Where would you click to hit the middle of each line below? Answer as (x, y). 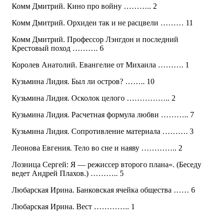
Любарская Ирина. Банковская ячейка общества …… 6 (103, 190)
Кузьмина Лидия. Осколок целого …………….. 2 (94, 98)
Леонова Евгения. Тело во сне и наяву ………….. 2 (97, 148)
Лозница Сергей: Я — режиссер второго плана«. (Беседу (107, 165)
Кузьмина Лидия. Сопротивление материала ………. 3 (103, 131)
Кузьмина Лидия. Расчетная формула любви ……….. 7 (103, 115)
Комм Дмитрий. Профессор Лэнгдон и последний (95, 40)
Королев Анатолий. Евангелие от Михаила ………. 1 (100, 65)
